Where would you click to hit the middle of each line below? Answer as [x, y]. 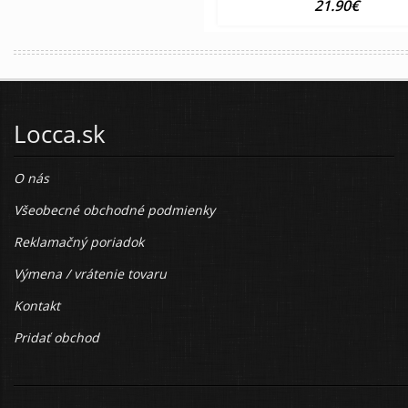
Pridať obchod [56, 338]
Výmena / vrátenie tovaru [90, 274]
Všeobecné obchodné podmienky [114, 210]
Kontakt [37, 306]
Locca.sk [60, 134]
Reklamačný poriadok [79, 242]
